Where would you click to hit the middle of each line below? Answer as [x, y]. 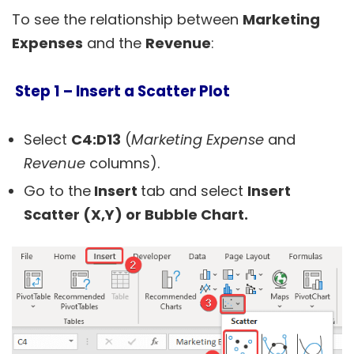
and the [114, 43]
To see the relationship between [127, 19]
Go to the [57, 190]
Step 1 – [44, 91]
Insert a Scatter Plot [153, 91]
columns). [122, 163]
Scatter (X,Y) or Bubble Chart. [136, 214]
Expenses [47, 43]
